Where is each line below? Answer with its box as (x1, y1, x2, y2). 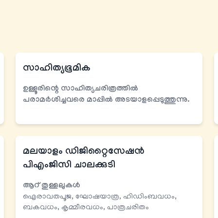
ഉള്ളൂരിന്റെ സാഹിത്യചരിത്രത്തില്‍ (23, 85, 138, 94)
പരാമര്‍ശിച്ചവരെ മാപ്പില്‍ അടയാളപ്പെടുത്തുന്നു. (23, 96, 189, 106)
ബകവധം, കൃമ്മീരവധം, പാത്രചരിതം (23, 203, 149, 213)
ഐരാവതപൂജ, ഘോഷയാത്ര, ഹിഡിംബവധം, (23, 193, 177, 202)
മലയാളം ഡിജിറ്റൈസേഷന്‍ (23, 146, 145, 159)
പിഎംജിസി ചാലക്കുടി (23, 160, 115, 172)
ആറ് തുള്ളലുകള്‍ (23, 182, 80, 191)
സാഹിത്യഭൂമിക (23, 63, 91, 75)
